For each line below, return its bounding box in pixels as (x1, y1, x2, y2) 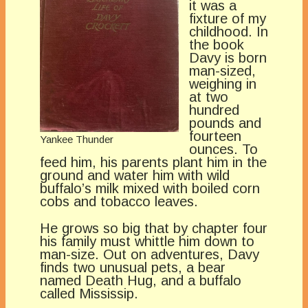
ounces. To (189, 142, 258, 157)
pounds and (189, 115, 261, 131)
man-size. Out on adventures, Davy (40, 247, 259, 263)
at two (189, 89, 228, 105)
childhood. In (189, 24, 268, 40)
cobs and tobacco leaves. (40, 194, 198, 210)
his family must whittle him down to (40, 234, 254, 250)
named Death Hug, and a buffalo (40, 273, 241, 289)
